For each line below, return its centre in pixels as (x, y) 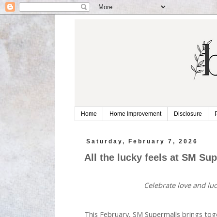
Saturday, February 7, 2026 (142, 142)
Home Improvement (135, 114)
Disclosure (188, 114)
